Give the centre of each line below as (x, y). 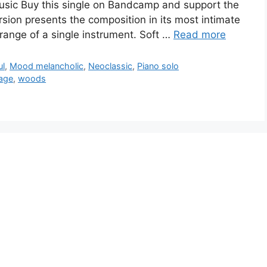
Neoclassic (111, 66)
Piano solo (158, 66)
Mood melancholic (47, 66)
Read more (200, 35)
